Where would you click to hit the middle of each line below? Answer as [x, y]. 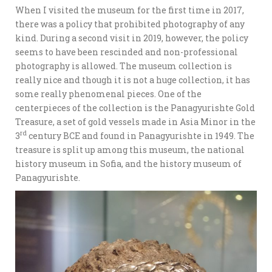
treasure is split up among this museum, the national [130, 149]
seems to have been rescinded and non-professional [127, 52]
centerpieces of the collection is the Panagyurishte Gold [135, 107]
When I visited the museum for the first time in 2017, [130, 10]
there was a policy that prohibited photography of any [130, 24]
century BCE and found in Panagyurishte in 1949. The [141, 135]
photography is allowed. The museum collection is [124, 66]
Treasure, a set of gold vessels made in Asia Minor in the [135, 121]
